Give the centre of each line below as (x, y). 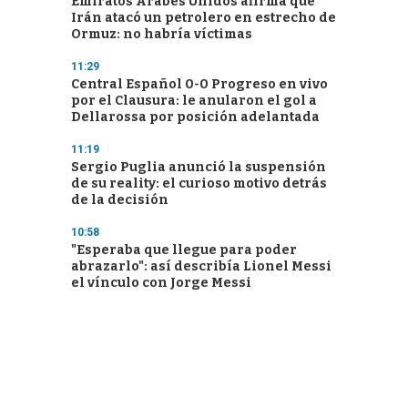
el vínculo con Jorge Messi (161, 283)
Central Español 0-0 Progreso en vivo (199, 84)
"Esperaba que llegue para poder (184, 250)
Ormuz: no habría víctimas (162, 34)
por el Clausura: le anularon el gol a (194, 101)
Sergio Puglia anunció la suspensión (199, 167)
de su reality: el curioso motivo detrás (199, 184)
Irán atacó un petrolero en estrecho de (204, 18)
